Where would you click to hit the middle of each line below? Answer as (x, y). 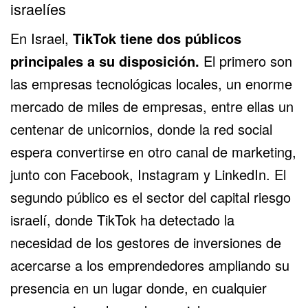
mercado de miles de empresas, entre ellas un (152, 107)
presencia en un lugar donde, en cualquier (139, 288)
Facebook (100, 175)
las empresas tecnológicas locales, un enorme (151, 84)
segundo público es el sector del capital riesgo (151, 197)
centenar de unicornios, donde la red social (141, 129)
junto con (40, 175)
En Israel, (40, 38)
